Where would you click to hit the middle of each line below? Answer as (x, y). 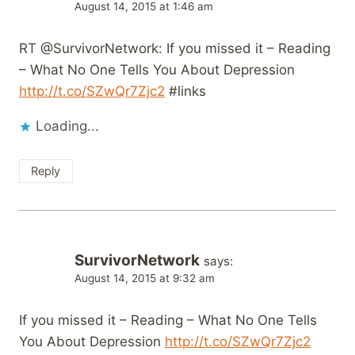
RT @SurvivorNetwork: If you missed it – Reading (175, 49)
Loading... (67, 126)
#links (185, 92)
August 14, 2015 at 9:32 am (145, 278)
